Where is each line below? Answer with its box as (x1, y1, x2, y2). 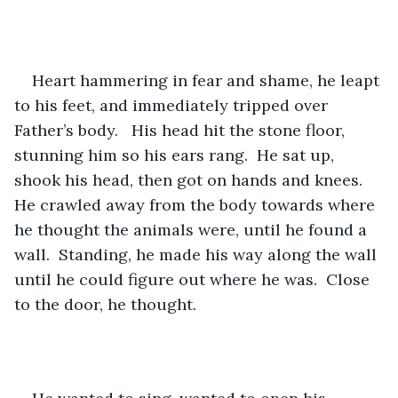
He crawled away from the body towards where (14, 194, 379, 215)
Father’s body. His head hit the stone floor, (14, 119, 349, 140)
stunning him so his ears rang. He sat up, (14, 144, 338, 165)
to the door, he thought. (14, 293, 196, 314)
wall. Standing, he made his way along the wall (14, 243, 381, 265)
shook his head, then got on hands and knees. (14, 169, 371, 190)
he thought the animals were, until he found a (14, 219, 371, 240)
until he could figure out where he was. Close (14, 268, 374, 290)
